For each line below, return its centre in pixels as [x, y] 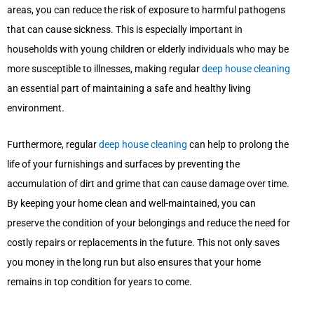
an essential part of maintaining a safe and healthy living [129, 88]
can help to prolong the [238, 144]
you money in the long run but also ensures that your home [134, 262]
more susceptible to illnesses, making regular [104, 68]
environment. [36, 108]
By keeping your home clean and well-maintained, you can [131, 203]
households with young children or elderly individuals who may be [148, 49]
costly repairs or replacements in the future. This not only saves [143, 242]
